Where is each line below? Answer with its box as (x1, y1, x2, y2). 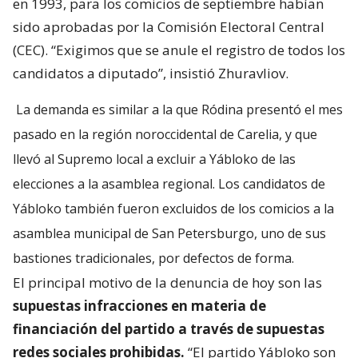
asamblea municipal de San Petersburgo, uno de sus (13, 225, 326, 243)
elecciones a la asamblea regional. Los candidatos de (13, 175, 325, 193)
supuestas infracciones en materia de (13, 296, 266, 316)
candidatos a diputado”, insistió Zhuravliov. (13, 64, 288, 83)
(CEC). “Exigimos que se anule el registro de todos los (13, 41, 345, 60)
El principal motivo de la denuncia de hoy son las (13, 273, 322, 292)
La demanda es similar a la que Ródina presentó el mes (16, 101, 343, 119)
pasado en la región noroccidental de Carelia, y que (13, 125, 317, 144)
